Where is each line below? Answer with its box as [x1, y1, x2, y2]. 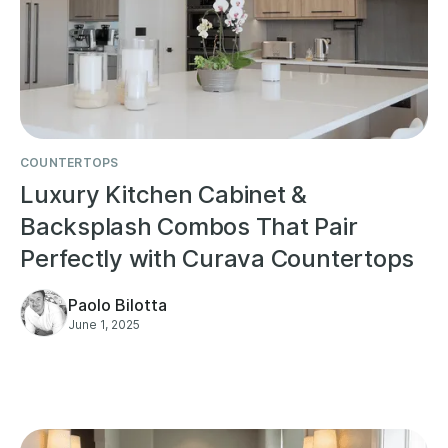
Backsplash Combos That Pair [20, 211, 358, 241]
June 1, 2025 [68, 316, 140, 332]
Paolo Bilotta [68, 294, 167, 315]
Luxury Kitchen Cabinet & [20, 179, 308, 209]
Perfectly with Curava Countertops [20, 243, 415, 273]
